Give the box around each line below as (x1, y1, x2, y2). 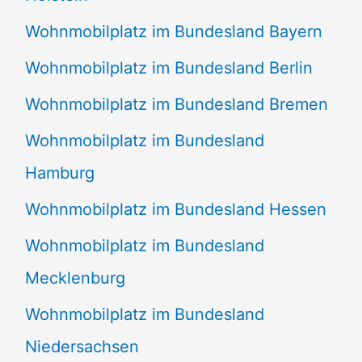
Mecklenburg (24, 268, 125, 288)
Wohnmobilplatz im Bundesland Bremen (24, 95, 328, 115)
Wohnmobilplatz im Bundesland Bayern (24, 22, 322, 42)
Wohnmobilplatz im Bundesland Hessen (24, 200, 326, 220)
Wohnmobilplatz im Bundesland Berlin (24, 58, 313, 78)
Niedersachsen (24, 337, 139, 357)
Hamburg (24, 163, 95, 183)
